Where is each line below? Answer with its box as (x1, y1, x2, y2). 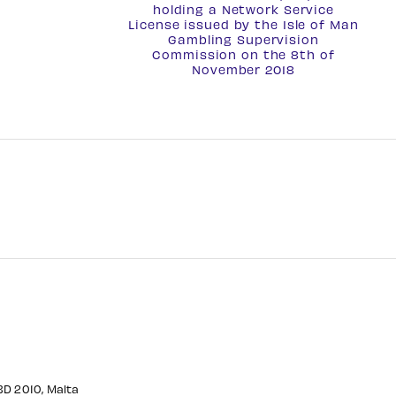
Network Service (221, 2, 334, 17)
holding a (152, 2, 222, 17)
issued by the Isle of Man (179, 17, 359, 32)
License (128, 17, 180, 32)
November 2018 (192, 62, 295, 77)
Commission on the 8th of (152, 47, 335, 62)
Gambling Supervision (168, 32, 319, 47)
